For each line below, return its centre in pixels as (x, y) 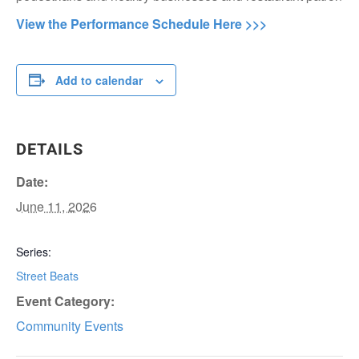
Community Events (70, 325)
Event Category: (65, 301)
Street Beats (47, 275)
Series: (34, 251)
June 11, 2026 (56, 206)
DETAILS (50, 149)
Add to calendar (99, 80)
